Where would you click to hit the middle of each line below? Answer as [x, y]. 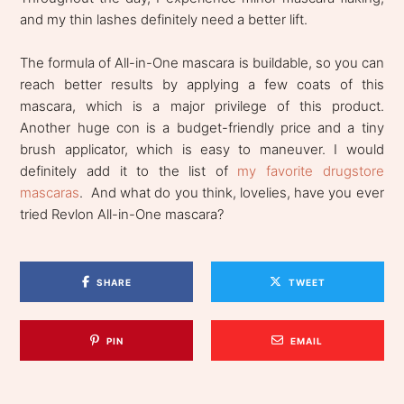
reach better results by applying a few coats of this [202, 85]
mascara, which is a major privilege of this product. [202, 106]
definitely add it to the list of [129, 171]
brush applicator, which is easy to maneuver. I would [202, 150]
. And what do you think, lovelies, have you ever [232, 193]
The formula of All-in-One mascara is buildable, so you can [202, 63]
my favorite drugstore [311, 171]
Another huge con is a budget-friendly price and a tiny [202, 128]
